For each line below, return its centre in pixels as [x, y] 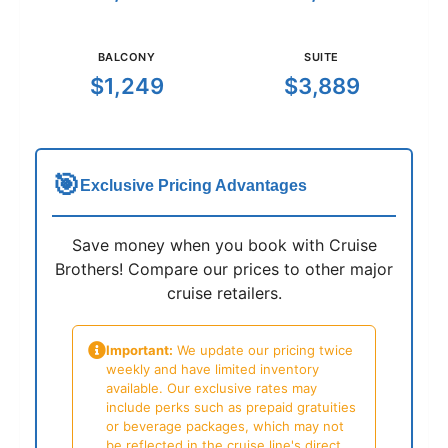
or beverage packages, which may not [225, 426]
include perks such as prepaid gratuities [231, 407]
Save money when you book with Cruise [224, 245]
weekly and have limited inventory [212, 369]
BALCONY [126, 57]
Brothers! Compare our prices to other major [224, 269]
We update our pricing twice [263, 350]
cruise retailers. [224, 293]
